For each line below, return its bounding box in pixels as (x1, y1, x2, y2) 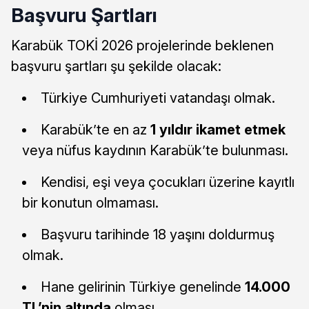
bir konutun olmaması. (22, 194, 159, 211)
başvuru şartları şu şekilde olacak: (11, 57, 221, 74)
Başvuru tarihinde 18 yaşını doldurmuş (41, 226, 275, 243)
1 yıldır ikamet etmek (150, 121, 286, 138)
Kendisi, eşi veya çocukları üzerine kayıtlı (41, 173, 295, 190)
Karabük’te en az (41, 121, 150, 138)
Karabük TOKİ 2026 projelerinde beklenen (11, 37, 274, 54)
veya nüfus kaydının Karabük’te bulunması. (22, 141, 288, 159)
